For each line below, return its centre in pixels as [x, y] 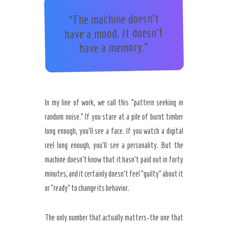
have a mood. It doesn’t [114, 34]
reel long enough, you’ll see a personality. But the [114, 145]
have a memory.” [114, 48]
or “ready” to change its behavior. [87, 188]
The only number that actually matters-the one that [114, 218]
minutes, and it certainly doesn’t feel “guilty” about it [114, 174]
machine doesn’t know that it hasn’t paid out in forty [114, 160]
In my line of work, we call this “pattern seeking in [114, 103]
